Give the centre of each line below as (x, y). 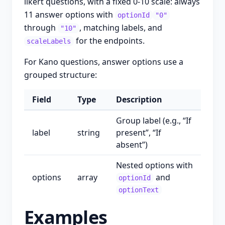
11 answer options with (70, 15)
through (41, 28)
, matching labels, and (121, 28)
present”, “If (139, 133)
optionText (139, 190)
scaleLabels (49, 41)
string (89, 133)
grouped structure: (61, 75)
